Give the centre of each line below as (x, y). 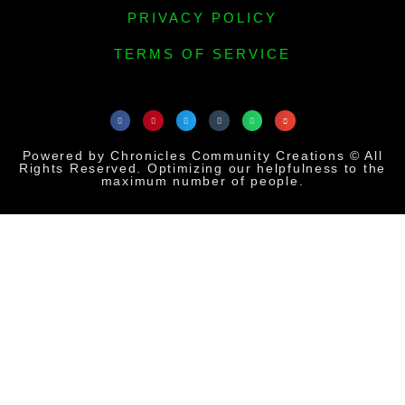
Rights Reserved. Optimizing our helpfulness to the (202, 168)
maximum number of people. (202, 180)
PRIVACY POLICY (202, 18)
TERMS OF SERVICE (202, 54)
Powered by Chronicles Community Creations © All (202, 155)
